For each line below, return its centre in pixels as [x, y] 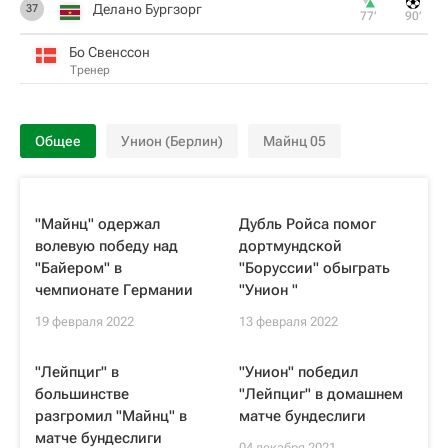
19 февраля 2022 [84, 321]
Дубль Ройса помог [307, 224]
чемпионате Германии [114, 290]
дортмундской [290, 246]
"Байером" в [78, 268]
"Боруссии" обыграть [314, 268]
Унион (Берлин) [172, 141]
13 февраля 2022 [288, 321]
